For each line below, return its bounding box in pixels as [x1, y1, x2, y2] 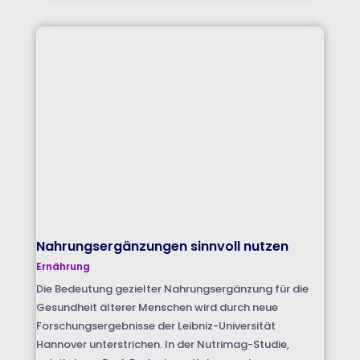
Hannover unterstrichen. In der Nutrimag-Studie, [35, 336, 289, 352]
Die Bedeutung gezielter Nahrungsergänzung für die [35, 280, 309, 297]
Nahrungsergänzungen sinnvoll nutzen [35, 236, 288, 256]
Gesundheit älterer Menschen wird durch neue [35, 299, 278, 315]
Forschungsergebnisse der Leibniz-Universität [35, 317, 276, 333]
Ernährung [35, 259, 90, 273]
